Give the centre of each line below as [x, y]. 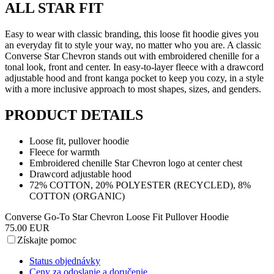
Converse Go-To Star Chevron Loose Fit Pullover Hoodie [117, 217]
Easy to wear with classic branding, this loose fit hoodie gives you [132, 34]
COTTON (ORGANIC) [77, 196]
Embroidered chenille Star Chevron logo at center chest [136, 163]
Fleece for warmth [65, 152]
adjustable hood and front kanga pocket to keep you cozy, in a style [134, 78]
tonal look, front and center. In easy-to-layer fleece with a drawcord [134, 67]
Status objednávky [65, 261]
